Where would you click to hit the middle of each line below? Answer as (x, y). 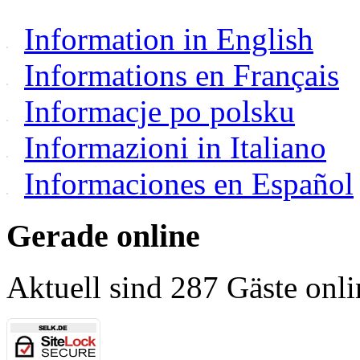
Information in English (169, 39)
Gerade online (103, 235)
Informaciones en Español (189, 183)
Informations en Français (182, 75)
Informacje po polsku (160, 111)
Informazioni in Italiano (175, 147)
